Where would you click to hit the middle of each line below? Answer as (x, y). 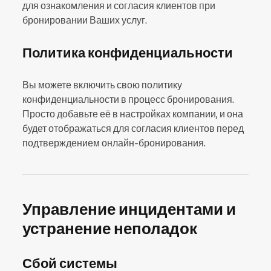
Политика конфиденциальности (128, 52)
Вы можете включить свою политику (102, 85)
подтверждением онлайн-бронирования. (114, 143)
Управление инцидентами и (129, 209)
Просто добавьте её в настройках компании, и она (133, 114)
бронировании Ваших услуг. (85, 20)
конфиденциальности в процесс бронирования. (128, 99)
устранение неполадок (110, 228)
